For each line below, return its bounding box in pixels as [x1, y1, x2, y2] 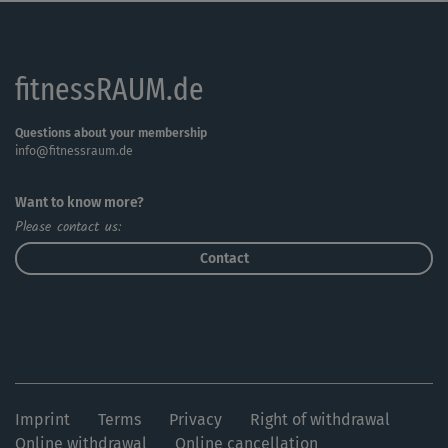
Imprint [15, 410, 70, 429]
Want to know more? [15, 194, 144, 211]
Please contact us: [15, 216, 121, 238]
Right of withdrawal [250, 410, 390, 429]
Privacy [169, 410, 222, 429]
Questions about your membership [15, 126, 207, 140]
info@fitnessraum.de [15, 144, 133, 158]
